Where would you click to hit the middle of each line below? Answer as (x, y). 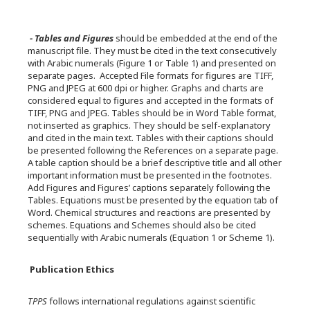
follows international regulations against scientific (151, 301)
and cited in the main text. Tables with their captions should (151, 138)
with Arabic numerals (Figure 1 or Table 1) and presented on (152, 63)
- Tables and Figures (73, 38)
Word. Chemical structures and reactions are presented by (149, 212)
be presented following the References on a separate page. (153, 150)
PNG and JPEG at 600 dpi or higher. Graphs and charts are (146, 88)
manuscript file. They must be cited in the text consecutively (152, 51)
